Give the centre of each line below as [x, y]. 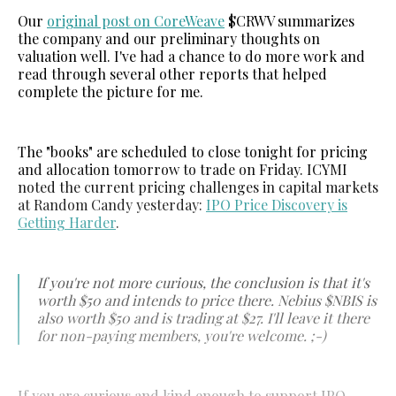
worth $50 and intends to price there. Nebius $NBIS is [207, 300]
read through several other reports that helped [172, 73]
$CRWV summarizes [289, 20]
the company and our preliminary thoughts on [169, 38]
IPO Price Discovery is [277, 204]
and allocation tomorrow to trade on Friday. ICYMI [183, 169]
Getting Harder [67, 222]
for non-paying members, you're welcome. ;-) [182, 335]
